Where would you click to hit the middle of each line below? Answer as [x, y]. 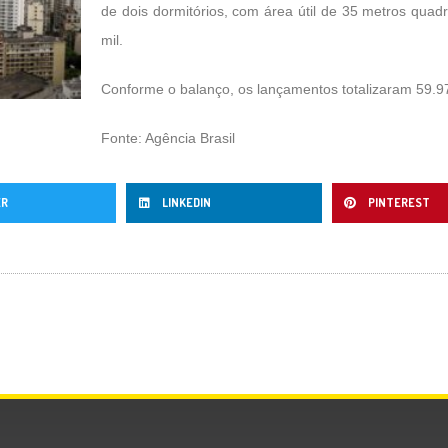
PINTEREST [399, 203]
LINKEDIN [186, 203]
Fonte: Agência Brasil [168, 137]
